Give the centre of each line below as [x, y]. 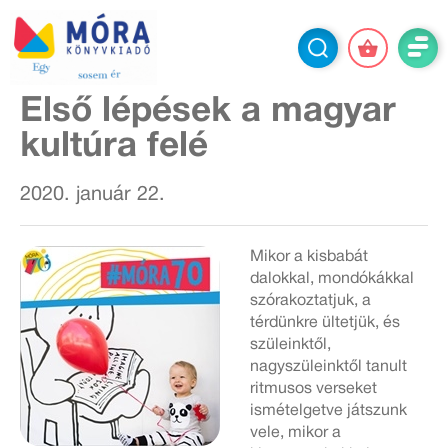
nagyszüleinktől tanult [328, 367]
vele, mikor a [295, 433]
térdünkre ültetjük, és [325, 323]
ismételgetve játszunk [328, 411]
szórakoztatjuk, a [310, 301]
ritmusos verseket [313, 389]
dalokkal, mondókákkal [332, 279]
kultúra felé [114, 147]
